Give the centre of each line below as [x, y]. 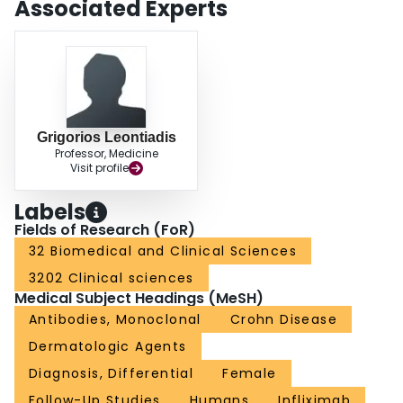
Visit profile [99, 168]
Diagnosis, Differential [112, 374]
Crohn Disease [284, 320]
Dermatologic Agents [108, 347]
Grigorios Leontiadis [106, 138]
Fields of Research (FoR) [105, 230]
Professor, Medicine [106, 154]
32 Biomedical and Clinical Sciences [163, 251]
